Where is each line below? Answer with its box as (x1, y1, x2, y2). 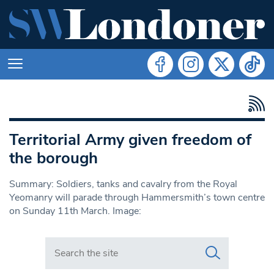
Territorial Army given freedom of (9, 128, 251, 150)
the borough (9, 147, 98, 169)
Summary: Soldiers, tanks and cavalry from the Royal (9, 177, 237, 191)
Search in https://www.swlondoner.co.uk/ (45, 236, 224, 250)
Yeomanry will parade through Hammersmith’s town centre (9, 190, 265, 204)
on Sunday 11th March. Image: (9, 204, 141, 218)
